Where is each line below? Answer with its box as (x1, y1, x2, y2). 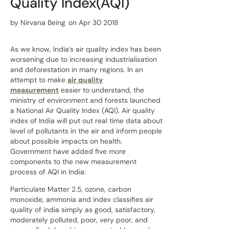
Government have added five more (10, 147, 126, 156)
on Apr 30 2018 (68, 18, 118, 27)
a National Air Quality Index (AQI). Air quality (10, 106, 155, 115)
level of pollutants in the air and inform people (10, 126, 162, 135)
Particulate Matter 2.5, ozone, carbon (10, 184, 131, 194)
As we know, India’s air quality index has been (10, 44, 161, 54)
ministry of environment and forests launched (10, 96, 161, 105)
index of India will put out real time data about (10, 116, 163, 125)
